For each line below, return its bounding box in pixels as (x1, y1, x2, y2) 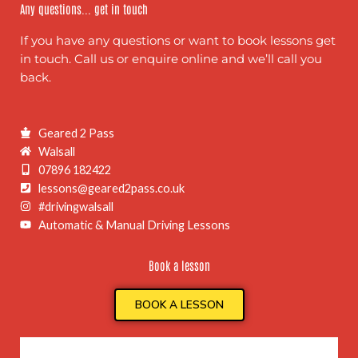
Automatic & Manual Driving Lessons (38, 217, 230, 232)
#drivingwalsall (38, 199, 113, 213)
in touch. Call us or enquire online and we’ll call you (20, 52, 322, 67)
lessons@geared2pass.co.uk (38, 181, 185, 195)
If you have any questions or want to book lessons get (20, 34, 336, 49)
